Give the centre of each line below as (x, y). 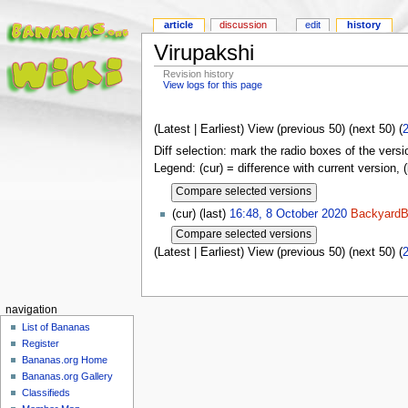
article (179, 25)
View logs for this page (213, 84)
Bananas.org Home (65, 359)
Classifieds (46, 392)
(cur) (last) (200, 214)
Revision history (199, 73)
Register (41, 343)
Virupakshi (204, 53)
